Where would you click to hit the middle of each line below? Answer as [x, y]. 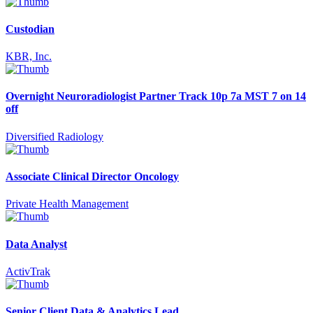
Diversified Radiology [54, 136]
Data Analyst [36, 244]
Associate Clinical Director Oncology [92, 177]
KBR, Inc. [29, 57]
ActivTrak [28, 271]
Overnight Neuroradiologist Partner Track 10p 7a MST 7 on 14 [156, 96]
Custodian [30, 29]
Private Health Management [67, 204]
